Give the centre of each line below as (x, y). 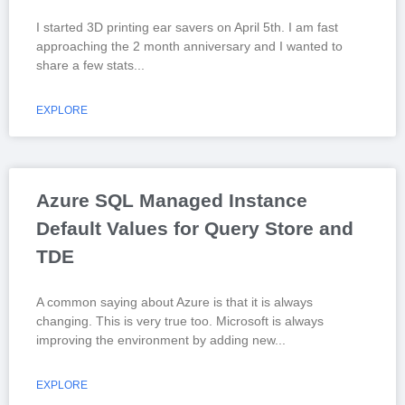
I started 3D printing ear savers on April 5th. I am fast (187, 28)
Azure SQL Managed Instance (172, 201)
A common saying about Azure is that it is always (174, 302)
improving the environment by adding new (155, 340)
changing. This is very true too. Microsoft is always (180, 321)
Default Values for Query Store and (195, 229)
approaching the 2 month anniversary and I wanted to (189, 47)
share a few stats (85, 66)
